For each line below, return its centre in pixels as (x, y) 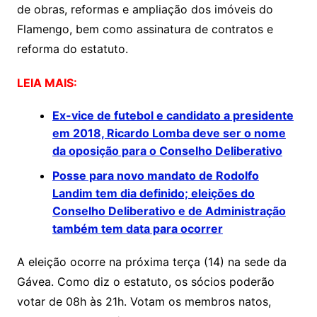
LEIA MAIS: (47, 83)
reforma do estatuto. (72, 49)
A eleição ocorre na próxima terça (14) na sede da (151, 262)
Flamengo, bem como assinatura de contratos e (145, 29)
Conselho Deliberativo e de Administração (169, 211)
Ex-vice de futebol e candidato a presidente (173, 116)
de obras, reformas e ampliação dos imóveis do (145, 10)
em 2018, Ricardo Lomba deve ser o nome (169, 133)
